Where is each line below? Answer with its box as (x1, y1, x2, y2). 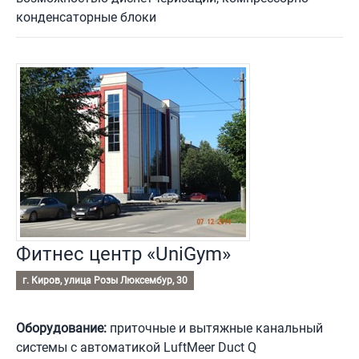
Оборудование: (16, 321, 107, 337)
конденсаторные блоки (16, 10, 156, 26)
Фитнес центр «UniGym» (16, 243, 231, 266)
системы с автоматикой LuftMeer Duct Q (16, 340, 256, 356)
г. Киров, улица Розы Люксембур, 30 (22, 275, 188, 287)
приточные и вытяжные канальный (107, 321, 323, 337)
